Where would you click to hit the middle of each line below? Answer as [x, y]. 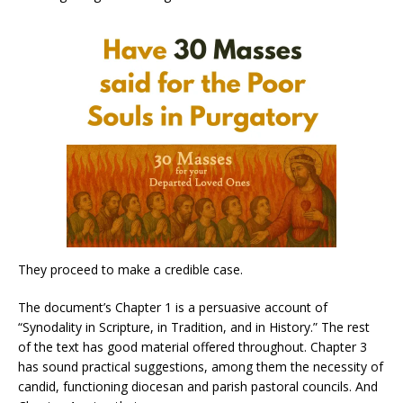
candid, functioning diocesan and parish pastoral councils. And [198, 386]
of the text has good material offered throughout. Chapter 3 [193, 346]
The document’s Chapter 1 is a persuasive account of [173, 307]
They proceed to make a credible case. [130, 269]
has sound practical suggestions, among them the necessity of [201, 366]
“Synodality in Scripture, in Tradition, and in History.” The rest [194, 327]
